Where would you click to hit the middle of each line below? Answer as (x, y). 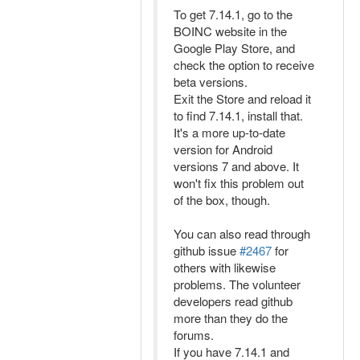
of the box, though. (222, 200)
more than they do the (231, 318)
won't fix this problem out (239, 183)
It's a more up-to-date (229, 132)
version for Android (223, 149)
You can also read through (242, 233)
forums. (194, 335)
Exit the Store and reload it (242, 98)
